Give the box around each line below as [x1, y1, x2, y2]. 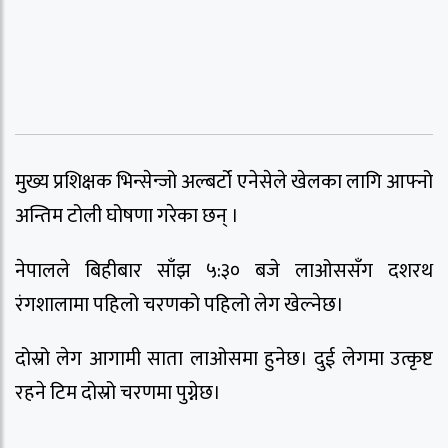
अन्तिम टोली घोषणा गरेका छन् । [15, 198, 239, 233]
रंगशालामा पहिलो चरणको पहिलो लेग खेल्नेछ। [15, 287, 344, 322]
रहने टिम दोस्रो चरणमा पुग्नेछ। [15, 376, 221, 411]
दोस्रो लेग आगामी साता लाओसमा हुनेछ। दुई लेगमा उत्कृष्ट [15, 342, 433, 377]
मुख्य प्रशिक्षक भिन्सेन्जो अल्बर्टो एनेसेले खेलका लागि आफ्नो [15, 164, 433, 199]
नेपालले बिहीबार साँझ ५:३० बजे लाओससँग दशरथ [15, 253, 433, 288]
